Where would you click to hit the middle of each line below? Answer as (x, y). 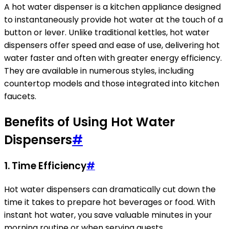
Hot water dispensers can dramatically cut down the (110, 190)
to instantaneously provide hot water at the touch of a (113, 19)
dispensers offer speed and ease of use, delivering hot (112, 45)
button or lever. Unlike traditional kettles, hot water (107, 32)
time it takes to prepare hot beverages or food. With (110, 202)
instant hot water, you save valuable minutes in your (108, 215)
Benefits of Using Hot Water (89, 122)
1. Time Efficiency (45, 166)
